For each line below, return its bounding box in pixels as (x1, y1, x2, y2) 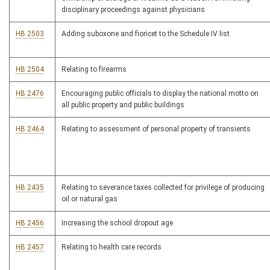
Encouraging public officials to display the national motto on (61, 89, 259, 98)
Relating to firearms (61, 65, 127, 74)
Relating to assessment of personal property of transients (61, 125, 251, 134)
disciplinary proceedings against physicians (61, 5, 205, 14)
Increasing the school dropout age (61, 219, 173, 228)
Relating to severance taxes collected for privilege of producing (61, 183, 265, 192)
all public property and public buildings (61, 101, 184, 110)
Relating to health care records (61, 243, 162, 252)
